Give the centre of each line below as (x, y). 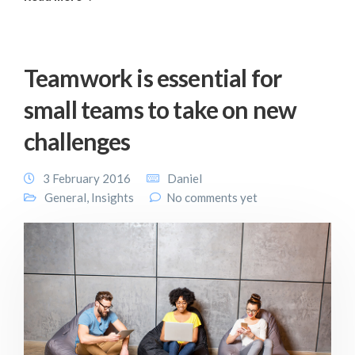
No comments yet (212, 197)
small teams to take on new (160, 109)
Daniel (185, 178)
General (65, 197)
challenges (77, 141)
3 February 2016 (87, 178)
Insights (113, 197)
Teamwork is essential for (153, 77)
